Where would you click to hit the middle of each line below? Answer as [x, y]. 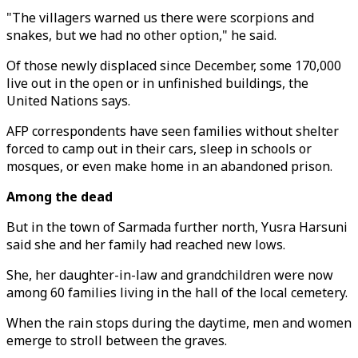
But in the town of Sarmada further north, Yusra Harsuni [177, 227]
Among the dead [60, 197]
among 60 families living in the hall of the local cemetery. [177, 292]
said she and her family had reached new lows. [146, 245]
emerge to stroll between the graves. [117, 340]
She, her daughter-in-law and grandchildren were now [170, 275]
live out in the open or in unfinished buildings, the [157, 83]
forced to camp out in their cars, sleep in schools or [159, 149]
